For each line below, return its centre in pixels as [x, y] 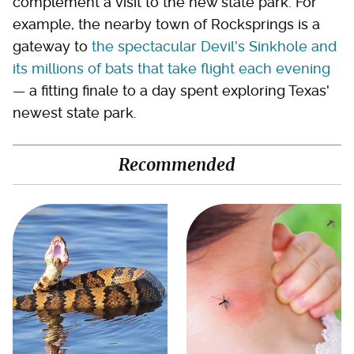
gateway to [52, 46]
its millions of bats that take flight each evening [171, 68]
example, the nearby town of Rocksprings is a [166, 24]
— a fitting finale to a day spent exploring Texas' [171, 90]
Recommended [177, 164]
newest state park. [75, 112]
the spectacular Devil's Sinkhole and [214, 46]
